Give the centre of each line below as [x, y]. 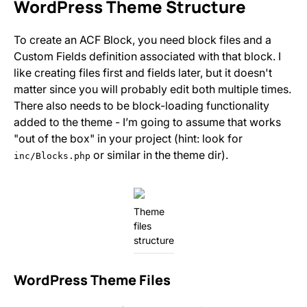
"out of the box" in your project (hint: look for [128, 138]
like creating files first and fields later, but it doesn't [143, 73]
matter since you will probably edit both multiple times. [152, 89]
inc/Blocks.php [52, 156]
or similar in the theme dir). [159, 155]
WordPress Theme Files [92, 280]
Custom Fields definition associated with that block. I [147, 56]
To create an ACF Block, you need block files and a [143, 40]
